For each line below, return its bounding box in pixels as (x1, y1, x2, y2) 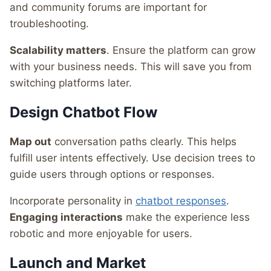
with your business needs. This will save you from (10, 60, 252, 73)
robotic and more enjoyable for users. (10, 227, 192, 240)
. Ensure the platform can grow (106, 44, 256, 56)
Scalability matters (10, 44, 106, 56)
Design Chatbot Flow (10, 103, 157, 121)
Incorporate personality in (10, 194, 135, 207)
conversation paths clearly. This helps (51, 135, 237, 148)
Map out (10, 135, 51, 148)
